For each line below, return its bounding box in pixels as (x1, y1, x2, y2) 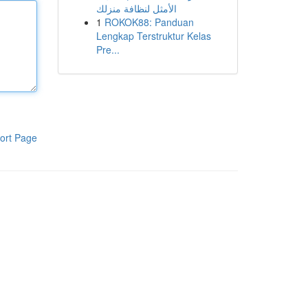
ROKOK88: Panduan (104, 15, 194, 29)
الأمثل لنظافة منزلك (96, 1, 177, 15)
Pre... (96, 43, 120, 56)
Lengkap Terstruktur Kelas (96, 29, 211, 43)
